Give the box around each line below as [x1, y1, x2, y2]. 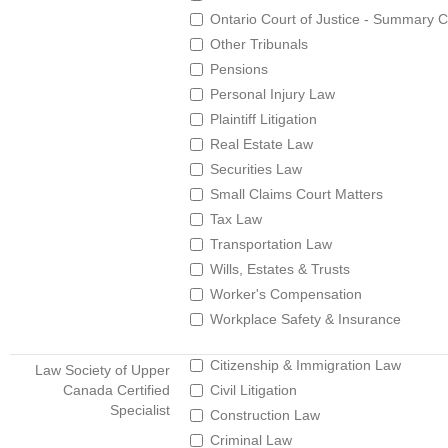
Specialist [110, 402, 170, 418]
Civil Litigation [210, 382, 297, 398]
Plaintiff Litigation [210, 111, 317, 127]
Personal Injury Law [210, 86, 335, 102]
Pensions [210, 61, 268, 77]
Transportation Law [210, 236, 332, 252]
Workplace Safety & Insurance [210, 311, 401, 327]
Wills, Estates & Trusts [210, 261, 350, 277]
